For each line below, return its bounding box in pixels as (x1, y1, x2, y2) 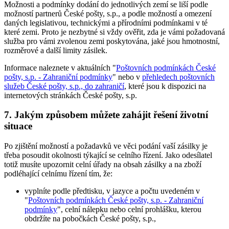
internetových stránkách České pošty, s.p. (4, 90, 137, 100)
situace (4, 121, 32, 132)
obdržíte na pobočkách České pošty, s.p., (25, 214, 156, 223)
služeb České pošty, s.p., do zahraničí (4, 81, 124, 90)
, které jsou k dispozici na (124, 81, 206, 90)
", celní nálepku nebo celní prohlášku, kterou (57, 205, 201, 214)
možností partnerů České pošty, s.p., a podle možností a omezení (4, 9, 212, 18)
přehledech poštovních (142, 72, 215, 81)
